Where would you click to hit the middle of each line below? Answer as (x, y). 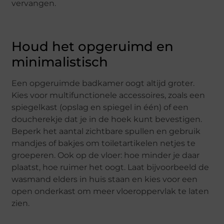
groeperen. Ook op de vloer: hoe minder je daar (106, 155)
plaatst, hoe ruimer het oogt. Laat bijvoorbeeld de (110, 167)
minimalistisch (60, 62)
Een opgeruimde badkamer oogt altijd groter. (103, 83)
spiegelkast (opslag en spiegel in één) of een (100, 107)
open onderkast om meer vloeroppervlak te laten (110, 191)
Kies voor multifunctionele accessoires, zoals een (108, 95)
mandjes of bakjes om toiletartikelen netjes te (104, 143)
